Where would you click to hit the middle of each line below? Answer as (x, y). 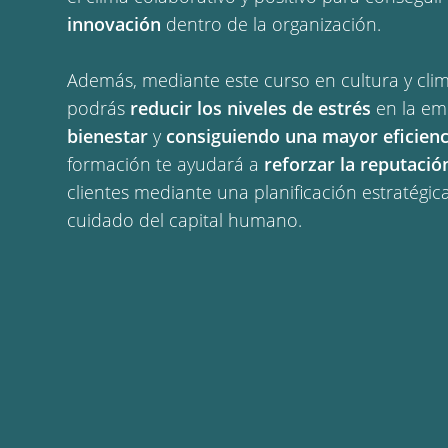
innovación (114, 24)
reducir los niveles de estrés (251, 108)
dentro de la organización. (274, 24)
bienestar (108, 136)
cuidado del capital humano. (185, 220)
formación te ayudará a (166, 164)
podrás (99, 108)
